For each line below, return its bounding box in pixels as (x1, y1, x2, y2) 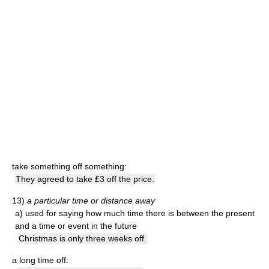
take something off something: (12, 162, 127, 171)
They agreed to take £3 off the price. (16, 174, 154, 184)
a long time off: (12, 255, 68, 265)
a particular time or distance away (27, 196, 155, 205)
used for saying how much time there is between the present (25, 208, 255, 218)
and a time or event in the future (15, 221, 137, 231)
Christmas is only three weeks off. (19, 234, 147, 243)
